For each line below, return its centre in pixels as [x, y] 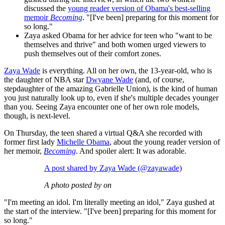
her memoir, [24, 151]
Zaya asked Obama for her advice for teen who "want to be [118, 36]
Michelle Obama [83, 142]
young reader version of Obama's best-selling [139, 9]
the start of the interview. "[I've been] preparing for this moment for [110, 211]
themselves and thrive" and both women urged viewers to [115, 45]
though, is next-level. [37, 116]
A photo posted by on [78, 185]
